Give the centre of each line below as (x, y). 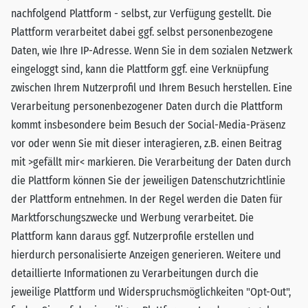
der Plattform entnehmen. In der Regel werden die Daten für (147, 199)
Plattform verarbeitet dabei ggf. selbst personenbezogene (142, 32)
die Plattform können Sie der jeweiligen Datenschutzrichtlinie (148, 180)
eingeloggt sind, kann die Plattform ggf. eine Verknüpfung (140, 69)
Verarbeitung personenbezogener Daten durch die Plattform (147, 106)
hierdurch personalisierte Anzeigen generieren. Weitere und (146, 255)
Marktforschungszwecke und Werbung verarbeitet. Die (132, 218)
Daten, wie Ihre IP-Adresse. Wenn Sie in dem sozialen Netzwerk (152, 51)
